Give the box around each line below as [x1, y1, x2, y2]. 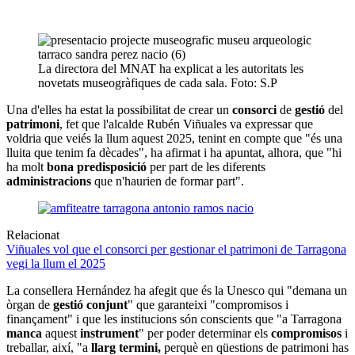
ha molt [6, 159, 47, 174]
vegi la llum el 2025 [6, 256, 105, 270]
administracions [6, 174, 94, 188]
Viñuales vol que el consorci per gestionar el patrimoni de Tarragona [6, 242, 346, 256]
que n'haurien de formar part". [94, 174, 244, 188]
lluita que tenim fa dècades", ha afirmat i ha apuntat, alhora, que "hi [6, 145, 342, 159]
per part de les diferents [147, 159, 265, 174]
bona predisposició [47, 159, 147, 174]
